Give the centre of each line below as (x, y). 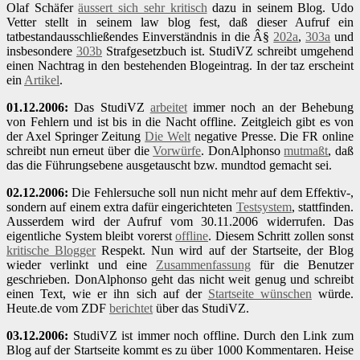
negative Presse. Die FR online (272, 137)
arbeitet (168, 108)
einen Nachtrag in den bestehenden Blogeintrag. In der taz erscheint (180, 66)
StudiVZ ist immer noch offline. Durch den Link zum (211, 336)
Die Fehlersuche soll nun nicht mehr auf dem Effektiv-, (211, 193)
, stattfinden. (323, 207)
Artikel (42, 80)
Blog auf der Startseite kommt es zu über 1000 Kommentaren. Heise (180, 350)
